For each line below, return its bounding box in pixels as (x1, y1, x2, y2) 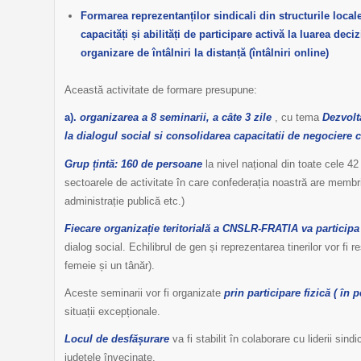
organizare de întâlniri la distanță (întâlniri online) (81, 47, 329, 60)
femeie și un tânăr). (64, 259, 155, 272)
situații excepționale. (64, 305, 160, 317)
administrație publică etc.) (64, 194, 185, 207)
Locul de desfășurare (64, 332, 169, 345)
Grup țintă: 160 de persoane (64, 157, 202, 170)
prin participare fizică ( (224, 286, 340, 299)
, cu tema (272, 111, 322, 124)
